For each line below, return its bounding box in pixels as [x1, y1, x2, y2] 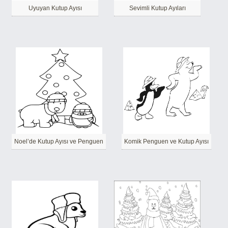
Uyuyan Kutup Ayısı [28, 5, 82, 12]
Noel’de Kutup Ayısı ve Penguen [14, 138, 103, 145]
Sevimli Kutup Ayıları [129, 5, 186, 12]
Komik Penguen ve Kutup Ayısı [124, 138, 209, 145]
